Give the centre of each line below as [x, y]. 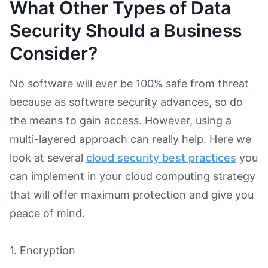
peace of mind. [47, 213]
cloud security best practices [161, 157]
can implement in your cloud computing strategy [133, 176]
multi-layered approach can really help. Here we [130, 139]
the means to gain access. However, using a [121, 120]
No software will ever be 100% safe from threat [129, 83]
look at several [48, 157]
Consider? [54, 53]
